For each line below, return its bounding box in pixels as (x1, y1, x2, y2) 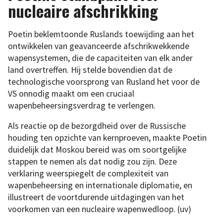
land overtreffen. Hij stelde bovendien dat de (8, 64, 172, 75)
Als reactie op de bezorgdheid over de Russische (8, 120, 186, 132)
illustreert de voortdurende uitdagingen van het (8, 192, 184, 203)
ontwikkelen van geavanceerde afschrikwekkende (8, 40, 189, 52)
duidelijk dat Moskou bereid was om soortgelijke (8, 144, 186, 156)
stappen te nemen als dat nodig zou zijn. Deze (8, 156, 177, 167)
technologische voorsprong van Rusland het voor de (8, 76, 200, 87)
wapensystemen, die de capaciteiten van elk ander (8, 52, 193, 63)
